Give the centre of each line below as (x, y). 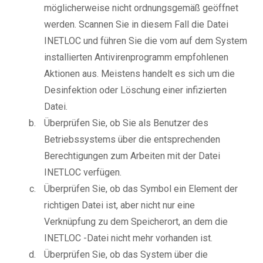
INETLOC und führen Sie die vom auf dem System (146, 41)
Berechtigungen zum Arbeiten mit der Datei (132, 156)
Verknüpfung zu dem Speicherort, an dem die (136, 222)
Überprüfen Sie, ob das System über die (126, 255)
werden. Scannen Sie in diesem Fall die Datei (136, 25)
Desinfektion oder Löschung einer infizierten (135, 90)
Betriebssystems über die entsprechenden (132, 140)
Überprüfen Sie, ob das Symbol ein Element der (141, 189)
